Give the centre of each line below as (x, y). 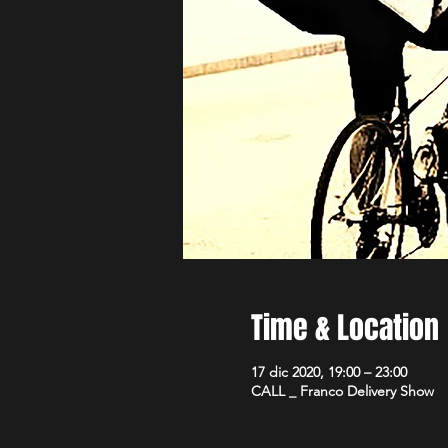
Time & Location (344, 328)
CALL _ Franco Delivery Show (342, 391)
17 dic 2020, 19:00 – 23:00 (328, 372)
